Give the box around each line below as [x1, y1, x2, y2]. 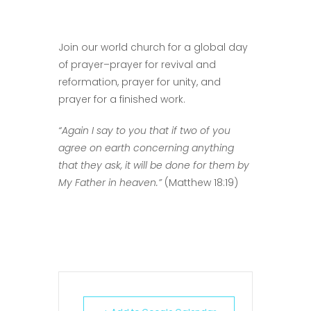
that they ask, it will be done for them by [58, 158, 249, 173]
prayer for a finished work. [58, 92, 185, 107]
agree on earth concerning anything [58, 141, 234, 155]
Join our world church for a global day [58, 40, 248, 55]
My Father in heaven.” [58, 176, 162, 190]
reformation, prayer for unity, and [58, 75, 221, 90]
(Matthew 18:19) [162, 176, 238, 190]
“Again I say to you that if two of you [58, 124, 230, 138]
